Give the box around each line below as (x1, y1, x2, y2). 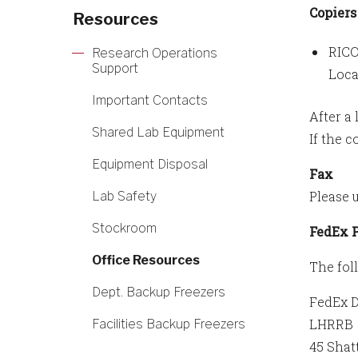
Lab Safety (92, 189, 157, 204)
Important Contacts (92, 93, 208, 108)
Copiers (309, 4, 356, 21)
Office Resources (92, 253, 200, 268)
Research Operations (92, 46, 217, 61)
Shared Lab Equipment (92, 125, 225, 140)
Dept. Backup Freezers (92, 284, 225, 300)
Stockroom (92, 221, 157, 236)
